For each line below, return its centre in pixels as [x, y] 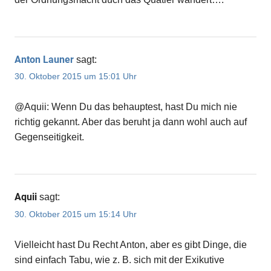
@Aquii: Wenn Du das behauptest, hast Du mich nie [126, 107]
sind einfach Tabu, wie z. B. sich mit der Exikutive [119, 260]
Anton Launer [44, 60]
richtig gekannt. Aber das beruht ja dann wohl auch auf [131, 122]
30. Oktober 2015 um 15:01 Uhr [76, 77]
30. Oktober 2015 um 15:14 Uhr [76, 214]
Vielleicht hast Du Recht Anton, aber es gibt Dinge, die [131, 244]
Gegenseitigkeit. [49, 137]
